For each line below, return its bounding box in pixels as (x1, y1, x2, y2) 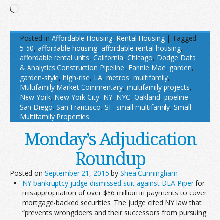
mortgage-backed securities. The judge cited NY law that (22, 197, 202, 207)
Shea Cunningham (120, 168, 178, 178)
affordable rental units (20, 53, 89, 62)
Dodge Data (157, 53, 196, 62)
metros (106, 72, 129, 82)
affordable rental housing (101, 43, 181, 53)
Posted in (20, 33, 50, 43)
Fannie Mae (128, 62, 165, 72)
